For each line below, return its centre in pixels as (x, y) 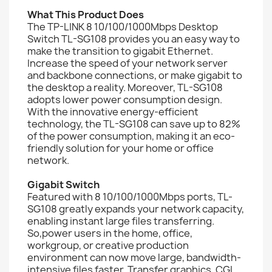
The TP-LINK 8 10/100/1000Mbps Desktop (123, 26)
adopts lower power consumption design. (125, 99)
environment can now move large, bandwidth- (134, 257)
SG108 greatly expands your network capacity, (136, 209)
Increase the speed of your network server (127, 63)
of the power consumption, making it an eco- (131, 136)
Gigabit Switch (63, 184)
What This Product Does (86, 14)
